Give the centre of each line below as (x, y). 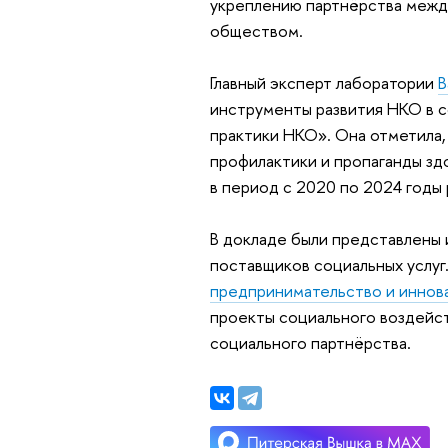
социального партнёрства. (310, 342)
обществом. (256, 30)
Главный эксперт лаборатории (323, 82)
